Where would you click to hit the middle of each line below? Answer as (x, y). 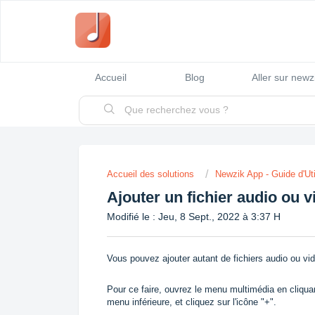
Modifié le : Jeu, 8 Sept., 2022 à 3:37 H (194, 217)
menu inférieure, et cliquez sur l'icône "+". (192, 302)
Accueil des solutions (152, 174)
